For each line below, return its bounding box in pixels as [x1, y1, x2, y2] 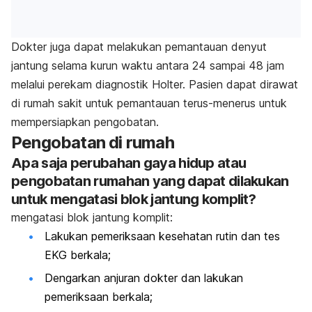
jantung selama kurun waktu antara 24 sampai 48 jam [11, 58, 284, 72]
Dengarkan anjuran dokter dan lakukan [45, 271, 243, 286]
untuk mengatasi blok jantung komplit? [11, 190, 256, 208]
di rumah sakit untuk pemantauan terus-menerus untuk [11, 95, 287, 110]
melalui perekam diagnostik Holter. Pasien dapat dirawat [11, 77, 298, 91]
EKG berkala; [45, 247, 111, 262]
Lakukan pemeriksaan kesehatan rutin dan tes [45, 228, 280, 243]
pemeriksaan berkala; [45, 290, 153, 304]
